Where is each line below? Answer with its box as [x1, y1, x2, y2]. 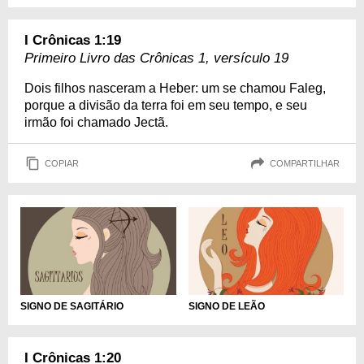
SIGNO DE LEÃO [188, 300, 265, 312]
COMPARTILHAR [270, 158, 340, 168]
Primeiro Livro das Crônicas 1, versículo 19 [24, 50, 288, 66]
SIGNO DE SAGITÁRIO [20, 300, 123, 312]
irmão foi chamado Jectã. [24, 115, 168, 129]
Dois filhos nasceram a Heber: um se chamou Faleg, [24, 81, 326, 95]
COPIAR [45, 158, 79, 168]
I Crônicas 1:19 [24, 32, 121, 48]
